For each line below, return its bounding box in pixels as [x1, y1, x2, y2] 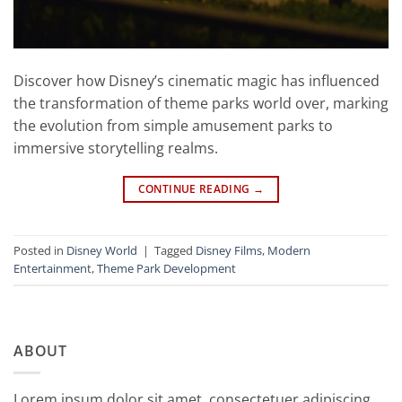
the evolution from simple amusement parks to [13, 115, 333, 135]
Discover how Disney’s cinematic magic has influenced [13, 70, 380, 91]
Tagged [154, 242, 196, 259]
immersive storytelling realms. [13, 137, 218, 158]
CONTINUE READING [137, 180, 253, 197]
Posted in [13, 242, 66, 259]
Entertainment [13, 260, 92, 277]
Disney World [66, 242, 137, 259]
